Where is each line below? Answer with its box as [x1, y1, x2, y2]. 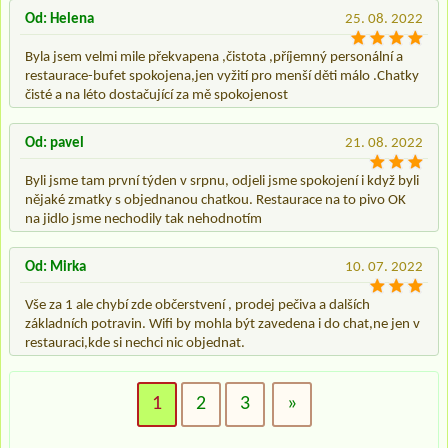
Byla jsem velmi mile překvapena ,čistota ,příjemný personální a [25, 49, 403, 65]
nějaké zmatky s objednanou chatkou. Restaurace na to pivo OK [25, 192, 406, 208]
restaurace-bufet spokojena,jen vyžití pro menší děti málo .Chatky [25, 68, 419, 84]
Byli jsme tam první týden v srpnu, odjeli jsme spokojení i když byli [25, 173, 419, 189]
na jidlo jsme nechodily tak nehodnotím [25, 211, 262, 227]
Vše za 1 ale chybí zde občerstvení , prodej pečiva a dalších [25, 297, 370, 313]
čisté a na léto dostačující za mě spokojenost [25, 87, 288, 103]
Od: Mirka [25, 259, 86, 275]
